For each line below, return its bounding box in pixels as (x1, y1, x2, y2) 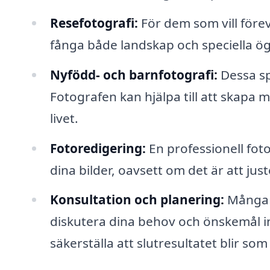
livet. (49, 109, 78, 127)
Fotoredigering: (49, 139, 146, 157)
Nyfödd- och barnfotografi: (49, 66, 218, 83)
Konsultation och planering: (49, 191, 224, 209)
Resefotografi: (49, 14, 138, 31)
